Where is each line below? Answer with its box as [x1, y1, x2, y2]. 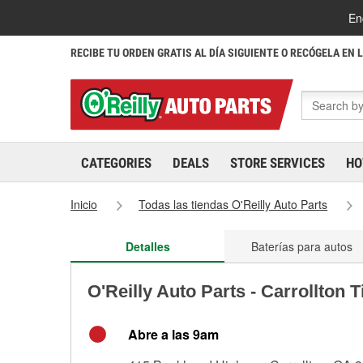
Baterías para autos [250, 238, 352, 254]
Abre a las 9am [128, 325, 219, 344]
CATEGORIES [81, 155, 152, 171]
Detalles [125, 238, 170, 254]
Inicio [70, 196, 97, 212]
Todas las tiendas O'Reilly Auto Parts [139, 196, 328, 212]
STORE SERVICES [230, 155, 325, 171]
